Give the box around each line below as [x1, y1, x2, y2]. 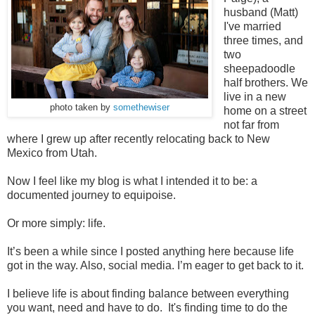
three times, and [223, 34, 303, 46]
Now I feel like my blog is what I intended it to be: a [7, 174, 257, 187]
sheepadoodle [223, 62, 295, 75]
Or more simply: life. [7, 217, 105, 229]
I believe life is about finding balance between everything [7, 287, 289, 300]
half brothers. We [223, 76, 308, 89]
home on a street [223, 104, 307, 117]
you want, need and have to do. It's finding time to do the [7, 301, 288, 314]
